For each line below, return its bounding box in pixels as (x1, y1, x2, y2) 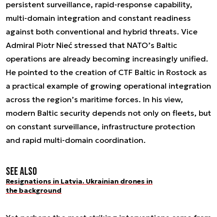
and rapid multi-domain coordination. (6, 135, 146, 145)
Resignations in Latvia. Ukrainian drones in (6, 176, 153, 186)
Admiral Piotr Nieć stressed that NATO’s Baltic (6, 40, 177, 50)
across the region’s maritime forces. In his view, (6, 94, 183, 104)
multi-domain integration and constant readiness (6, 13, 191, 23)
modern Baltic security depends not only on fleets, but (6, 108, 211, 118)
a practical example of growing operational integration (6, 80, 211, 91)
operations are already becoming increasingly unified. (6, 53, 208, 63)
